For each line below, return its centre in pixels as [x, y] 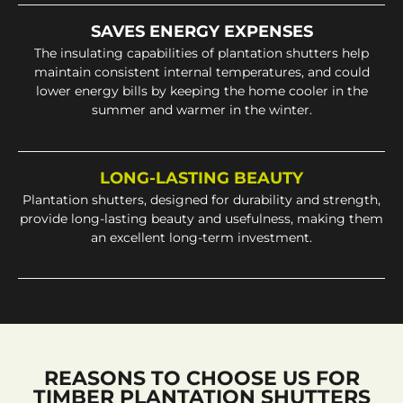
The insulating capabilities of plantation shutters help [201, 54]
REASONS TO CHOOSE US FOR [201, 378]
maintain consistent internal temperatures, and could [201, 72]
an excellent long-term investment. [201, 237]
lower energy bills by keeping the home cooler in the [201, 91]
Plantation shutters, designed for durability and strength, [201, 199]
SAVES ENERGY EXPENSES [201, 32]
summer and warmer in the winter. [201, 110]
